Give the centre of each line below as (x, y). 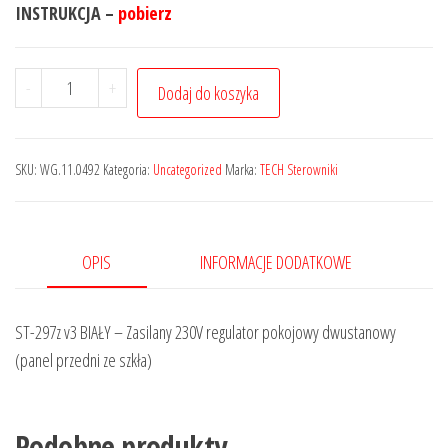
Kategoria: (128, 169)
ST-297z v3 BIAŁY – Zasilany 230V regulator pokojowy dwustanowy (205, 332)
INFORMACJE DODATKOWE (275, 262)
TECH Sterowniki (299, 169)
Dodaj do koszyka (208, 93)
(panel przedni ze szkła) (83, 360)
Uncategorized (187, 169)
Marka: (242, 169)
